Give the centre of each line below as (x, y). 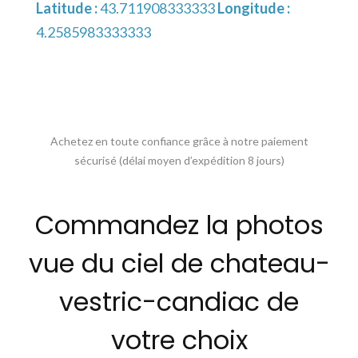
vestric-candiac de (179, 302)
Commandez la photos (179, 225)
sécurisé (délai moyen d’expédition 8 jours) (179, 161)
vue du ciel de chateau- (179, 264)
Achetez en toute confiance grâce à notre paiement (179, 141)
